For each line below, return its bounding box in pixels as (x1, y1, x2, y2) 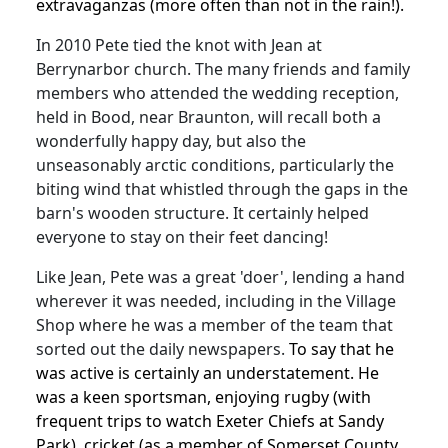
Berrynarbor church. (36, 57, 195, 80)
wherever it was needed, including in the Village (36, 289, 396, 312)
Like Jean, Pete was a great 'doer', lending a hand (36, 265, 405, 288)
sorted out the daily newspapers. (36, 337, 285, 360)
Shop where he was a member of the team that (36, 313, 393, 336)
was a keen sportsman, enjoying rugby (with (36, 385, 371, 408)
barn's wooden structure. (36, 201, 229, 224)
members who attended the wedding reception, (36, 81, 399, 104)
